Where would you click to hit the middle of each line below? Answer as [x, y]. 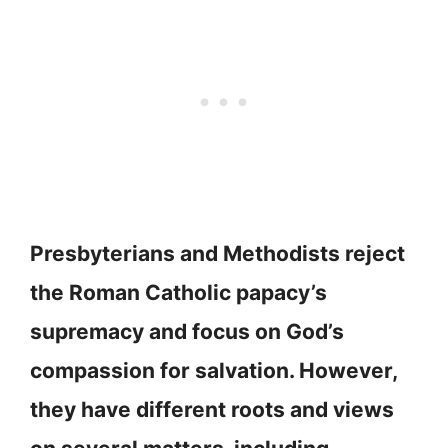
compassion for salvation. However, [213, 370]
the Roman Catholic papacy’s [178, 292]
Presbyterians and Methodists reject [217, 253]
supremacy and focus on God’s [187, 331]
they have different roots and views [212, 409]
